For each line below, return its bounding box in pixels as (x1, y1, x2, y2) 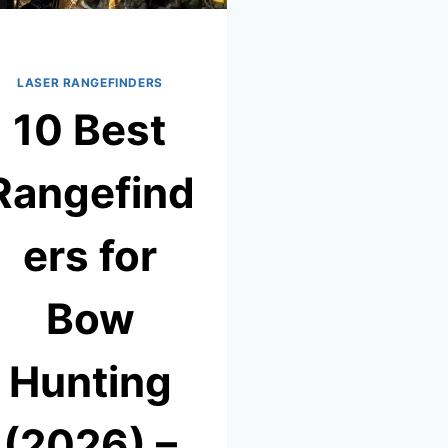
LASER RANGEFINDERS (17, 75, 163, 91)
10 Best (12, 104, 166, 156)
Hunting (8, 356, 172, 408)
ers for (23, 230, 157, 282)
